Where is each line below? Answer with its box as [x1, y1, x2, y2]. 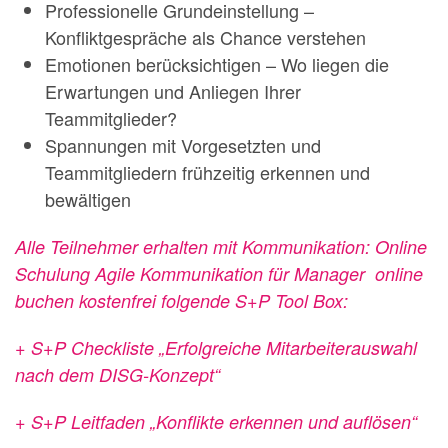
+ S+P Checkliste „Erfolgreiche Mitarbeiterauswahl [15, 335, 417, 360]
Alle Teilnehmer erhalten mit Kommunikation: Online [15, 234, 427, 259]
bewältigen [45, 186, 131, 212]
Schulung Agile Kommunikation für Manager [15, 261, 370, 286]
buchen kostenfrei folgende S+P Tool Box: [15, 288, 348, 313]
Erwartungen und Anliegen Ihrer [45, 78, 301, 104]
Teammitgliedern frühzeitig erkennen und [45, 159, 370, 185]
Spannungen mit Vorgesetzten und [45, 132, 321, 158]
